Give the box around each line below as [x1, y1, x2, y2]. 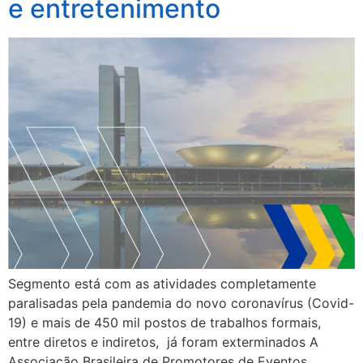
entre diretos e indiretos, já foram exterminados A [8, 333, 318, 350]
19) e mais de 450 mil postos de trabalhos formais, [8, 314, 321, 331]
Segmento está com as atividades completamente [8, 275, 316, 292]
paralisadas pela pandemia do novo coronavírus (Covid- [8, 294, 354, 311]
